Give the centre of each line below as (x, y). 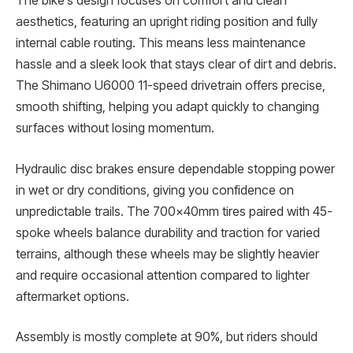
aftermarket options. (72, 296)
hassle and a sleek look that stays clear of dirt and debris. (176, 64)
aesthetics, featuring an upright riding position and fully (167, 22)
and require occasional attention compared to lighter (163, 275)
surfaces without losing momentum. (115, 128)
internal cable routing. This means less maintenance (161, 43)
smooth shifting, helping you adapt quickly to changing (167, 107)
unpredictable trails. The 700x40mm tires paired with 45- (174, 211)
